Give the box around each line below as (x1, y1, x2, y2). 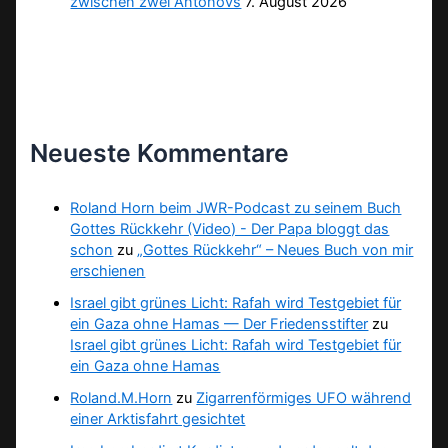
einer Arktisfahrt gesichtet (70, 410, 246, 429)
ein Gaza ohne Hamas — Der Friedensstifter (70, 315, 369, 334)
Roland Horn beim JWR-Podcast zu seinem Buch (70, 199, 402, 218)
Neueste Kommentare (30, 137, 290, 168)
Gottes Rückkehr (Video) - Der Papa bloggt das (70, 220, 390, 239)
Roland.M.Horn (70, 389, 173, 408)
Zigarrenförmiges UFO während (196, 389, 412, 408)
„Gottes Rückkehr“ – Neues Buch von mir (137, 241, 414, 260)
